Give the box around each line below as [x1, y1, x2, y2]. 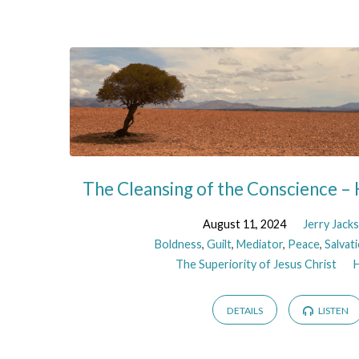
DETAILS [226, 304, 263, 317]
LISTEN [317, 304, 349, 317]
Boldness [154, 237, 202, 252]
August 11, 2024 [202, 217, 286, 232]
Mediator [236, 237, 283, 252]
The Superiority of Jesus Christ [175, 257, 337, 272]
